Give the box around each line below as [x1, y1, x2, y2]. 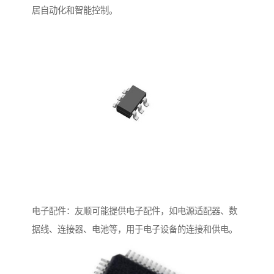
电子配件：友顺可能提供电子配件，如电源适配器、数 [32, 206, 237, 217]
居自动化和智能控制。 [32, 5, 117, 15]
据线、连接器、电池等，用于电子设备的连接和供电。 [32, 224, 237, 235]
